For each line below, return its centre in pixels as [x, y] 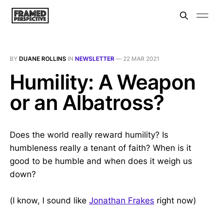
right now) [175, 201]
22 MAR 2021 [141, 59]
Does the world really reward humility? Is [89, 135]
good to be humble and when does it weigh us [101, 161]
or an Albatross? [87, 102]
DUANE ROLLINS [43, 59]
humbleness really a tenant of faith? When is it [100, 148]
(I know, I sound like [49, 201]
